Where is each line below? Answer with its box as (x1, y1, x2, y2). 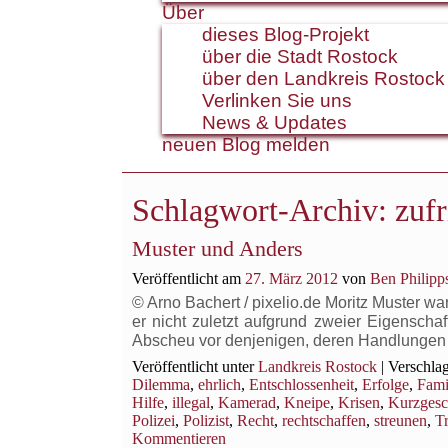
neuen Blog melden (162, 134, 330, 155)
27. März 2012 (245, 270, 338, 287)
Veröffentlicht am (132, 270, 241, 287)
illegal (172, 394, 210, 411)
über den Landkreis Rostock (202, 68, 445, 89)
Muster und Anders (132, 236, 303, 261)
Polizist (183, 412, 229, 429)
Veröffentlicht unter (132, 358, 254, 375)
